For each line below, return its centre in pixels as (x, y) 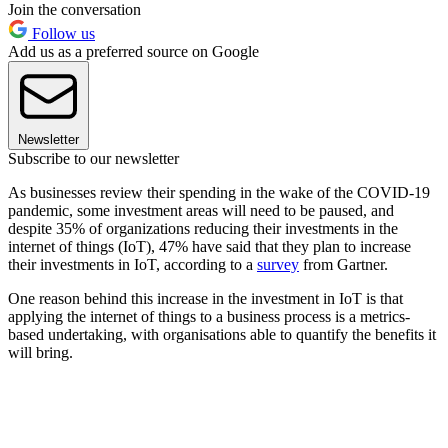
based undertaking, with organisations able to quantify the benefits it (222, 334)
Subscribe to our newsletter (93, 158)
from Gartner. (343, 264)
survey (278, 264)
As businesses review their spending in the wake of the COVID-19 (219, 192)
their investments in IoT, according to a (132, 264)
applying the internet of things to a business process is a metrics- (209, 316)
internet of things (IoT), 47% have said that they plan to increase (209, 246)
